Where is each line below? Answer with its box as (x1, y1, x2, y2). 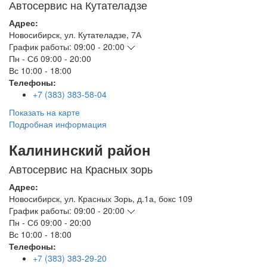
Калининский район (9, 139, 151, 160)
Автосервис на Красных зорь (9, 161, 153, 177)
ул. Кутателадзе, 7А (64, 29, 141, 41)
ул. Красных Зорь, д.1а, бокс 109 (64, 193, 193, 205)
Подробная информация (9, 118, 107, 131)
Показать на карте (9, 106, 80, 119)
